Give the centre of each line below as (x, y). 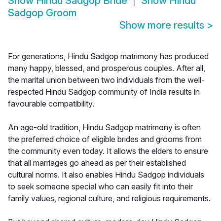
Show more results (163, 25)
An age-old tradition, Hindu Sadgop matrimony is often (104, 128)
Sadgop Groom (42, 13)
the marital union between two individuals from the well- (106, 80)
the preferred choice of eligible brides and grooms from (105, 139)
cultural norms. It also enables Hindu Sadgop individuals (106, 175)
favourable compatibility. (51, 104)
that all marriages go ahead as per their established (97, 163)
